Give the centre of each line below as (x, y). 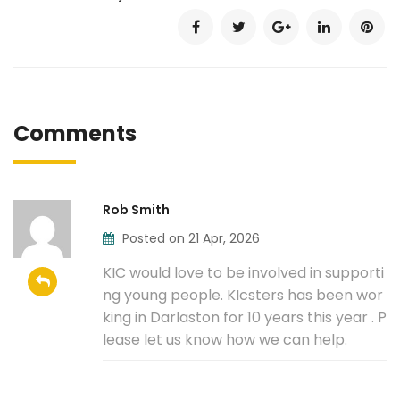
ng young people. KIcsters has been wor (243, 296)
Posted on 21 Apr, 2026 (191, 239)
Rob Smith (136, 210)
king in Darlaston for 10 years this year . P (245, 318)
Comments (75, 134)
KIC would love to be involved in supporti (243, 273)
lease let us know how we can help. (225, 340)
